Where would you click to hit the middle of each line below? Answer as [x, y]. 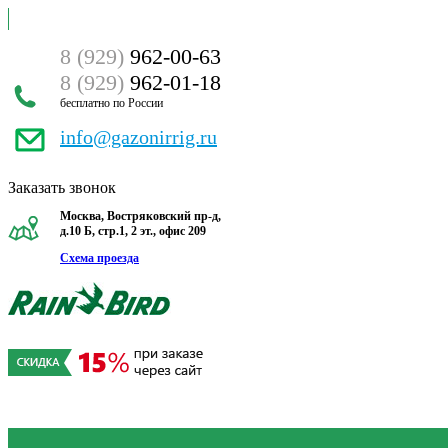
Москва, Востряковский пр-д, [140, 216]
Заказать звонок [62, 187]
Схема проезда [99, 258]
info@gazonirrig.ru [138, 137]
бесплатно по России [111, 103]
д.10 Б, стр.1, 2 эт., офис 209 [133, 231]
